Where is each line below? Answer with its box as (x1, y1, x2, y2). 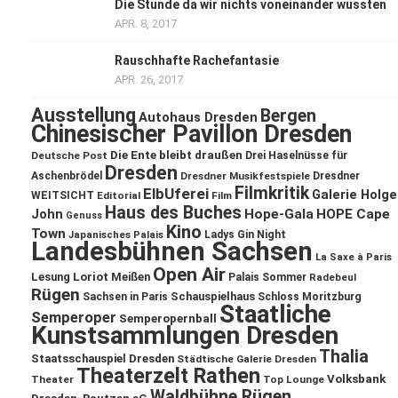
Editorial (97, 189, 140, 203)
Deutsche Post (31, 149, 107, 163)
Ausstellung (31, 104, 136, 127)
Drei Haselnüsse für (245, 149, 347, 163)
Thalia (319, 346, 369, 368)
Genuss (66, 210, 102, 222)
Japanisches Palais (68, 229, 163, 242)
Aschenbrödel (31, 170, 102, 183)
